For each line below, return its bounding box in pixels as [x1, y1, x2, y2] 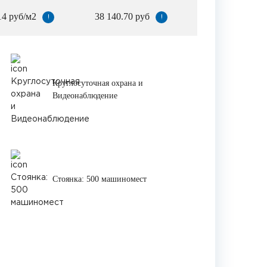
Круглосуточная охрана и [52, 79, 143, 88]
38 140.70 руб [95, 11, 150, 21]
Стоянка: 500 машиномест [52, 175, 147, 184]
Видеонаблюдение [52, 91, 117, 101]
